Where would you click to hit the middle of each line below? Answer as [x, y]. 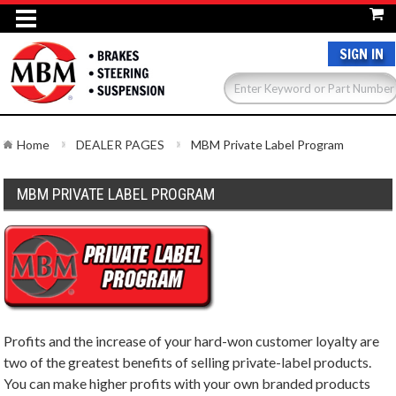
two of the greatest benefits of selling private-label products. [188, 362]
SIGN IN [362, 54]
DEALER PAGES [121, 145]
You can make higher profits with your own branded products [187, 383]
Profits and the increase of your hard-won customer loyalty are [192, 341]
